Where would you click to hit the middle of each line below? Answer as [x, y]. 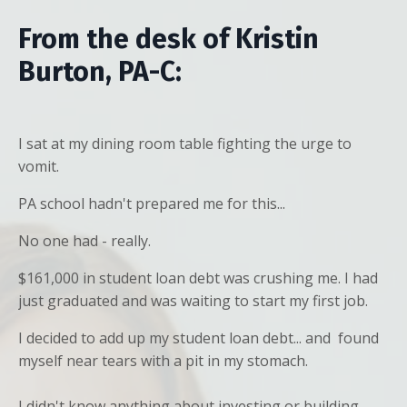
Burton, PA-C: [100, 71]
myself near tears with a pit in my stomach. [163, 360]
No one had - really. [84, 240]
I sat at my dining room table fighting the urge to [185, 143]
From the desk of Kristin [169, 39]
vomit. [39, 166]
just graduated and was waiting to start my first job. [193, 300]
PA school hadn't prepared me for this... [152, 203]
